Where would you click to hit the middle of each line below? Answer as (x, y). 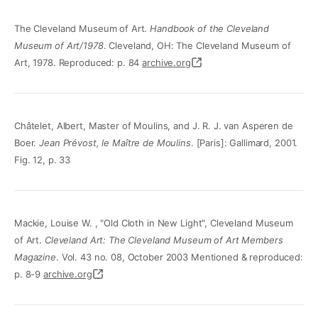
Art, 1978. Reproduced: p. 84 (78, 63)
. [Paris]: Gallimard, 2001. (244, 143)
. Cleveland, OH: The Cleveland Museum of (197, 46)
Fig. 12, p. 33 (43, 160)
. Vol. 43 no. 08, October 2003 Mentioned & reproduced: (179, 257)
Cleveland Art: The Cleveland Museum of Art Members (164, 240)
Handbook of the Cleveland (209, 29)
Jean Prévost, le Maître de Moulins (115, 143)
